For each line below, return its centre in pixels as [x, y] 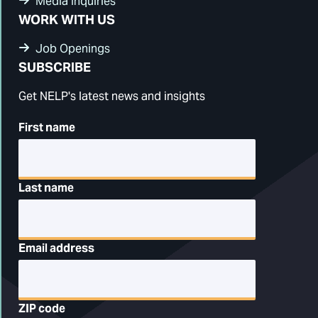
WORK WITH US [67, 20]
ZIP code [42, 308]
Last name [46, 188]
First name [47, 127]
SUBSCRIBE [55, 67]
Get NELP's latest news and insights [112, 96]
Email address [56, 248]
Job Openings [73, 49]
